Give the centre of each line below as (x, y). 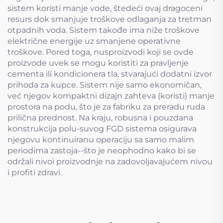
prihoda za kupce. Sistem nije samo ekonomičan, (105, 85)
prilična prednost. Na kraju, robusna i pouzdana (100, 118)
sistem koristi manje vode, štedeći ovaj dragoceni (105, 8)
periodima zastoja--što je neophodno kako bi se (102, 151)
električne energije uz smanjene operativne (94, 41)
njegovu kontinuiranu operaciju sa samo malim (101, 140)
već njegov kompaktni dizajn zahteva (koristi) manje (111, 96)
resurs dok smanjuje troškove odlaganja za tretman (110, 19)
